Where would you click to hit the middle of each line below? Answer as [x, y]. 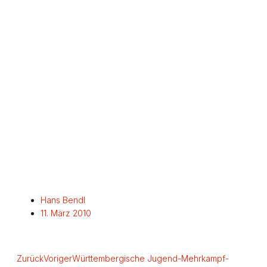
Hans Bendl [63, 200]
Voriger [58, 259]
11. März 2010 [66, 213]
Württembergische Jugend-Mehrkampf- [150, 259]
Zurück [30, 259]
